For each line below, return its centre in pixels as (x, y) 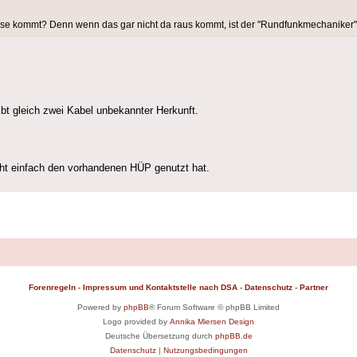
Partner (314, 287)
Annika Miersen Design (212, 321)
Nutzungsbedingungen (205, 350)
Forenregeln (52, 287)
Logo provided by (136, 321)
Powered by (100, 307)
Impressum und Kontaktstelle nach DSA (160, 287)
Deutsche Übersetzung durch (160, 335)
